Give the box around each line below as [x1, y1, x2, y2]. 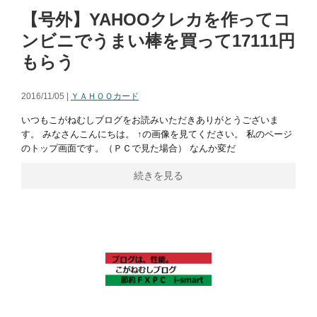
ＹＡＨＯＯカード [71, 91, 139, 102]
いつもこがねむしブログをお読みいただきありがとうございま [21, 115, 279, 126]
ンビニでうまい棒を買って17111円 [21, 31, 295, 51]
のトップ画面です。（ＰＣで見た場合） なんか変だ [21, 143, 236, 154]
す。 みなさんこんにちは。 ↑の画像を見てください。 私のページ [21, 129, 292, 140]
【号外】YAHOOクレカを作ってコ [21, 10, 291, 30]
